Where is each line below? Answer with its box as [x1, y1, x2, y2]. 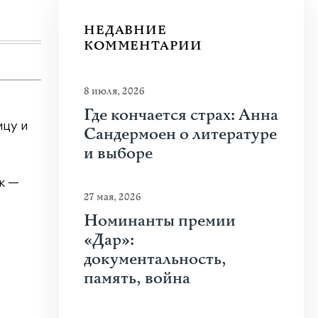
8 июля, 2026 [84, 84, 145, 98]
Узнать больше [41, 10, 137, 28]
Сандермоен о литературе [84, 124, 277, 145]
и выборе [84, 143, 153, 164]
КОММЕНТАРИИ [84, 38, 202, 54]
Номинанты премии [84, 211, 236, 231]
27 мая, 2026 [84, 190, 141, 204]
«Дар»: [84, 230, 134, 251]
